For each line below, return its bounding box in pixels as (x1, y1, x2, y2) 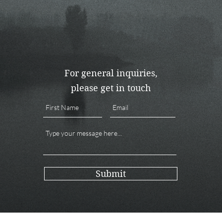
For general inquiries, (64, 67, 158, 78)
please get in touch (71, 82, 151, 93)
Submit (96, 168, 126, 179)
